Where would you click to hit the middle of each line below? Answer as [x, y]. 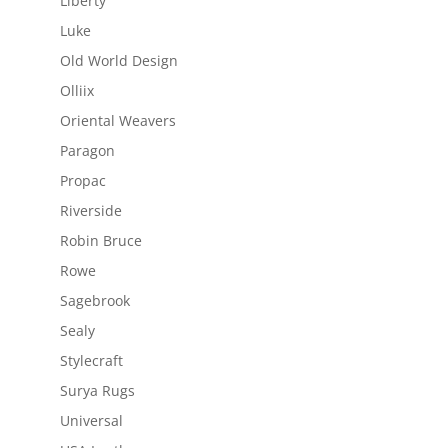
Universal [91, 421]
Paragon [87, 151]
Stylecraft [91, 361]
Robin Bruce [100, 241]
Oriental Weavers [117, 121]
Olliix [76, 91]
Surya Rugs [97, 391]
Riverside [90, 211]
